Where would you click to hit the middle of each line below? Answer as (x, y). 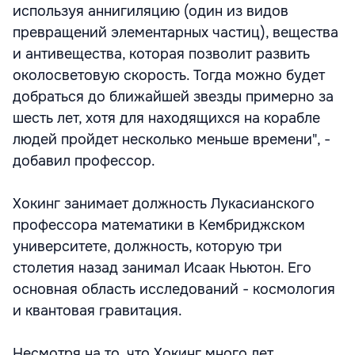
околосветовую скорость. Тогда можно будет (169, 75)
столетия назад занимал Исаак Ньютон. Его (162, 268)
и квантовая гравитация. (97, 311)
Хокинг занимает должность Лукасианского (164, 204)
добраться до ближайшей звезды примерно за (173, 97)
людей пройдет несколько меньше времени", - (172, 139)
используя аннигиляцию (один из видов (151, 11)
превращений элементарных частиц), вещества (176, 32)
